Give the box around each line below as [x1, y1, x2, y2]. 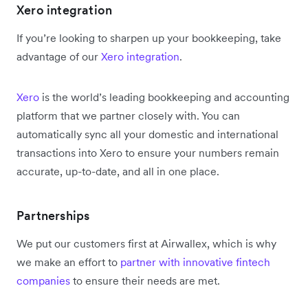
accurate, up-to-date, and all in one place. [16, 164, 222, 178]
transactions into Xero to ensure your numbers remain [16, 146, 279, 159]
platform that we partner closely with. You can [16, 109, 240, 122]
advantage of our [16, 49, 101, 63]
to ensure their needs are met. [70, 274, 220, 287]
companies [16, 274, 70, 287]
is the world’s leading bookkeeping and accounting [39, 90, 289, 104]
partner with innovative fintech [120, 255, 270, 269]
